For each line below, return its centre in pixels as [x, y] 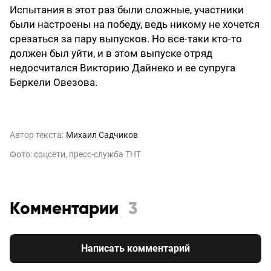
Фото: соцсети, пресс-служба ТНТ [75, 154]
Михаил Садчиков [102, 135]
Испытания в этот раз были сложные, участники [127, 9]
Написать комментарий [135, 249]
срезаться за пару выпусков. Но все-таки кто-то [126, 38]
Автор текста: [37, 135]
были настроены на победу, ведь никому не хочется [135, 24]
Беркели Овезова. [54, 82]
